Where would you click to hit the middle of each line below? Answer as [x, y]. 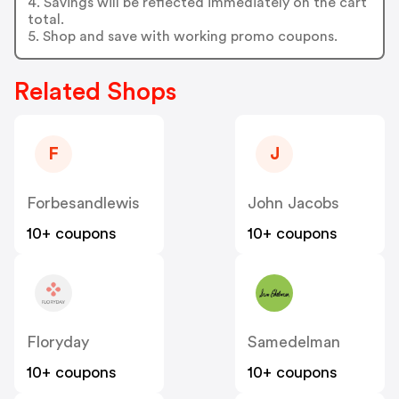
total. [45, 19]
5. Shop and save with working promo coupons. [182, 36]
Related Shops [95, 92]
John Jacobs [293, 204]
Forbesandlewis [83, 204]
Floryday [58, 342]
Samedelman [294, 342]
